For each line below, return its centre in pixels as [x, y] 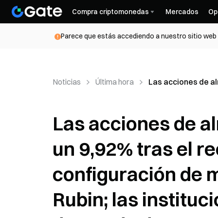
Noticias [67, 82]
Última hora [115, 82]
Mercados [182, 12]
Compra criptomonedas [110, 12]
